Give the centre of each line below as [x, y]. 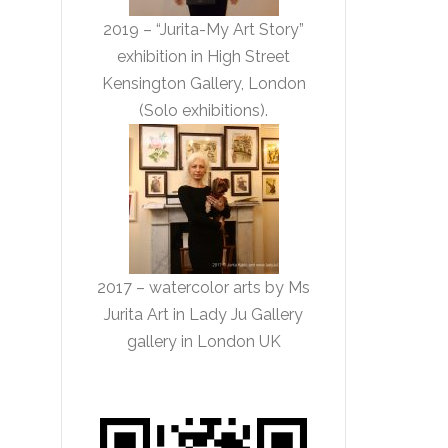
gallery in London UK [203, 341]
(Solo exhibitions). [203, 110]
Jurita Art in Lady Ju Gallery [203, 314]
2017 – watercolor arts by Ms [203, 287]
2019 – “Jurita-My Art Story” [203, 29]
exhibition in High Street [203, 56]
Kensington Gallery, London [203, 83]
